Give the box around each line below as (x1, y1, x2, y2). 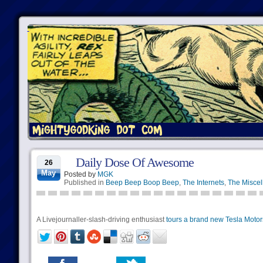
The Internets (182, 178, 224, 187)
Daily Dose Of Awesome (75, 155, 194, 170)
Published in (63, 178, 106, 187)
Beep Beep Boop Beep (105, 178, 179, 187)
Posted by (63, 170, 97, 178)
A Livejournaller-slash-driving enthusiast (36, 215, 166, 224)
